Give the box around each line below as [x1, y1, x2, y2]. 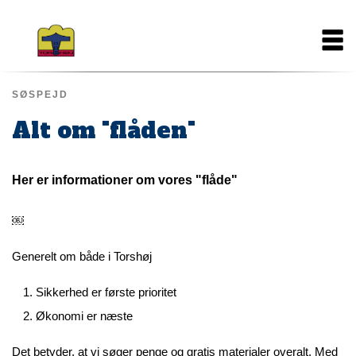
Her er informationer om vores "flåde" [12, 173, 238, 187]
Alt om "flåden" [12, 115, 195, 145]
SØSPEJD [12, 89, 68, 100]
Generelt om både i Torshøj [12, 250, 152, 263]
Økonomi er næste [36, 309, 133, 323]
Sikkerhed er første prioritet [36, 285, 176, 299]
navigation [12, 36, 91, 54]
